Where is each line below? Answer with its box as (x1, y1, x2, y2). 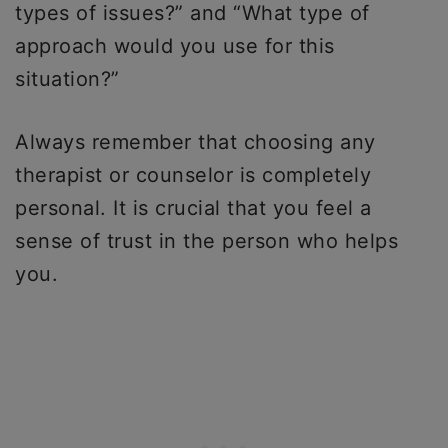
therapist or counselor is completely (15, 163, 371, 187)
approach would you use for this (15, 34, 335, 58)
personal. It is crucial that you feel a (15, 196, 372, 220)
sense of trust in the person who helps (15, 229, 398, 253)
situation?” (15, 67, 120, 91)
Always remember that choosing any (15, 130, 376, 154)
